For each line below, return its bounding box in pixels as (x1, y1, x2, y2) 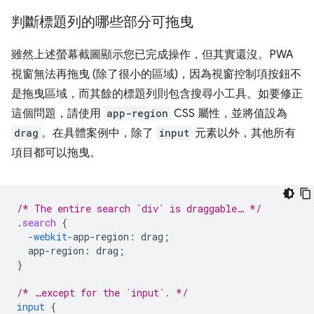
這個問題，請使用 (11, 106, 104, 121)
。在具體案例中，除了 (41, 125, 156, 140)
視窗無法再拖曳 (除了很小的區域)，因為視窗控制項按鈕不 (11, 67, 301, 81)
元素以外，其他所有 (192, 125, 296, 140)
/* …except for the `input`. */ (17, 285, 188, 299)
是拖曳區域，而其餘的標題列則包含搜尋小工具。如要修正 (11, 86, 303, 101)
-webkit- (28, 229, 73, 243)
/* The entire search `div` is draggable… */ (17, 201, 261, 215)
